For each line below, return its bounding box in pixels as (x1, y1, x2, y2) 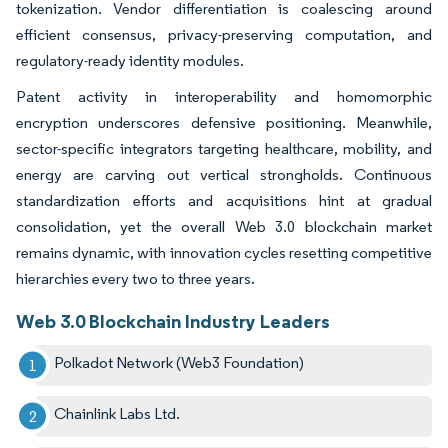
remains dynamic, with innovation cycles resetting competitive (16, 242, 432, 262)
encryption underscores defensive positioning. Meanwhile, (16, 112, 432, 132)
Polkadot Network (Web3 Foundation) (54, 352, 305, 372)
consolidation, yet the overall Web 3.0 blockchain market (16, 216, 432, 236)
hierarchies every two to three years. (16, 268, 255, 288)
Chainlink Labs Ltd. (54, 403, 181, 423)
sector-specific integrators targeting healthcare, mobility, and (16, 138, 432, 158)
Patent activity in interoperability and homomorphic (16, 86, 432, 106)
